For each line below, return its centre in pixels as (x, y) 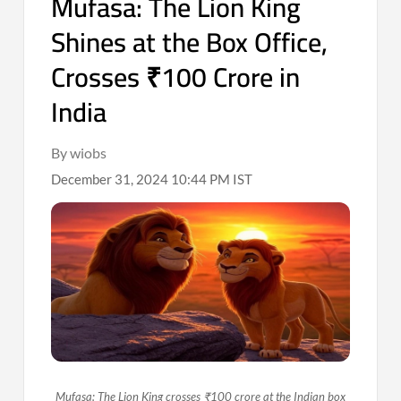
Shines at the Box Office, (190, 42)
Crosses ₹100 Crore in (176, 77)
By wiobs (79, 152)
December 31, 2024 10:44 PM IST (152, 179)
